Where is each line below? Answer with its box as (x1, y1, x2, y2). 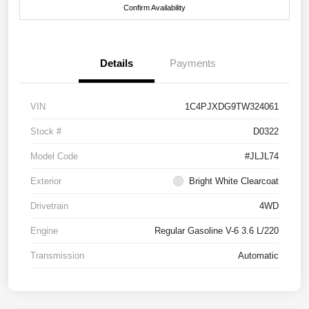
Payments (169, 57, 216, 70)
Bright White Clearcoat (189, 176, 279, 187)
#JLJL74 (245, 151, 279, 162)
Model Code (30, 151, 78, 162)
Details (100, 57, 133, 70)
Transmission (30, 250, 84, 261)
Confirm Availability (123, 3, 186, 12)
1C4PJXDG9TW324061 (185, 101, 279, 112)
